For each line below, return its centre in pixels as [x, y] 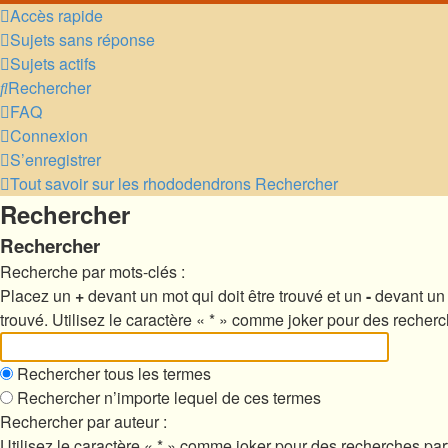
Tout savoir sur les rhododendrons [130, 183]
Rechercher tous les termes [112, 373]
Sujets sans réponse [82, 39]
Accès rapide [56, 15]
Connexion [49, 135]
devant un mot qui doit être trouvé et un [225, 295]
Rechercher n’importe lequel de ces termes [167, 397]
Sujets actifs [53, 63]
